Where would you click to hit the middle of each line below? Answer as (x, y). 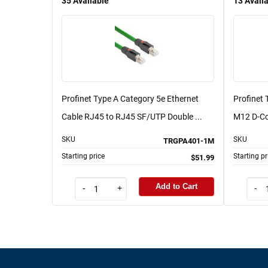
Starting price (83, 156)
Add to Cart (176, 187)
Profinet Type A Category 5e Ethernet (130, 98)
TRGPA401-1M (189, 141)
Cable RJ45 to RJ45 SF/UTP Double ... (132, 116)
